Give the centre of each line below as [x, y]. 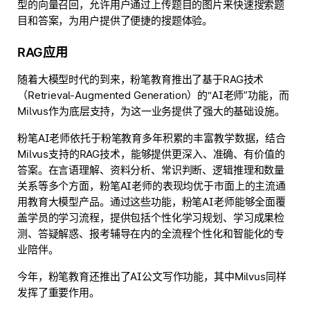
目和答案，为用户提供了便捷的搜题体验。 [115, 20]
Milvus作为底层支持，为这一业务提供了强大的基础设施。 [151, 111]
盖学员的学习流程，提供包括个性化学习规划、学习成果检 [151, 218]
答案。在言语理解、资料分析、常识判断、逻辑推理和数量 [151, 170]
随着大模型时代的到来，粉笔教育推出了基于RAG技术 [141, 79]
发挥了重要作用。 [58, 292]
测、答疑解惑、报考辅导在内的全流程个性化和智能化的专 [151, 234]
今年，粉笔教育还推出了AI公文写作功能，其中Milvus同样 [152, 276]
